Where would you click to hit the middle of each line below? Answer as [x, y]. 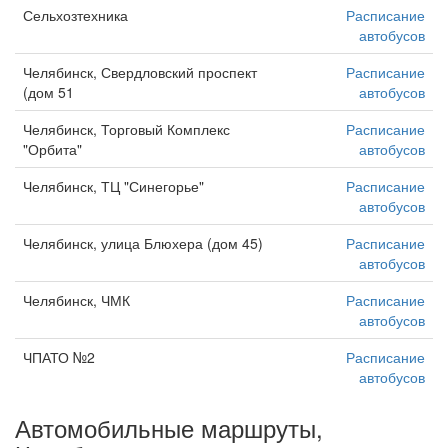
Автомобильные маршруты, [169, 427]
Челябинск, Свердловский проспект [140, 72]
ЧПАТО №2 [59, 357]
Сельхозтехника [75, 15]
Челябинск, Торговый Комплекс [126, 129]
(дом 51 [48, 92]
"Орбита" [52, 149]
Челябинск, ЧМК [76, 300]
